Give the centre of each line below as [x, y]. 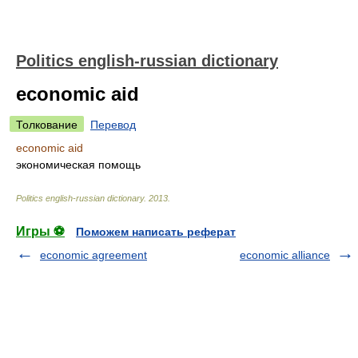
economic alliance [285, 255]
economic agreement [93, 255]
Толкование [47, 125]
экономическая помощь [78, 165]
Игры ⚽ [40, 231]
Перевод [113, 125]
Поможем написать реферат [156, 232]
